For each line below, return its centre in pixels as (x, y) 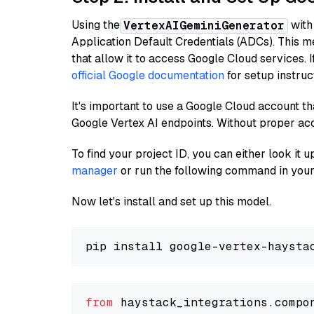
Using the (96, 25)
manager (95, 171)
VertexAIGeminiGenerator (204, 26)
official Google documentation (148, 75)
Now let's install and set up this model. (171, 202)
